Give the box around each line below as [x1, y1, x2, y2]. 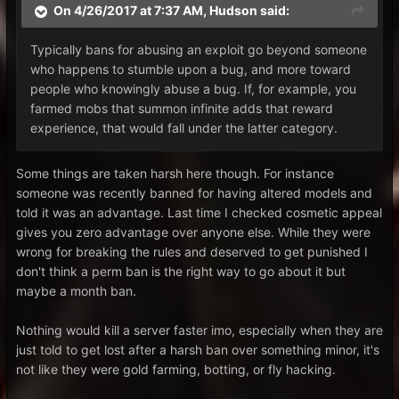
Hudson [209, 3, 257, 19]
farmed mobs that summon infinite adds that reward [30, 101, 333, 116]
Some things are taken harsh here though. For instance [16, 166, 334, 181]
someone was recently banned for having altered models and [16, 185, 372, 200]
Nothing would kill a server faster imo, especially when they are [16, 322, 383, 338]
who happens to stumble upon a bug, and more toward [30, 61, 351, 77]
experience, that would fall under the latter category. [30, 120, 338, 135]
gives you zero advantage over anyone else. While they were [16, 224, 370, 240]
